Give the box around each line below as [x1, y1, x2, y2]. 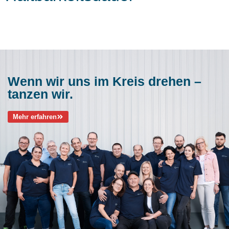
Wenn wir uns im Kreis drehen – [8, 74, 201, 88]
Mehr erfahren [13, 112, 57, 121]
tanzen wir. [8, 86, 73, 101]
